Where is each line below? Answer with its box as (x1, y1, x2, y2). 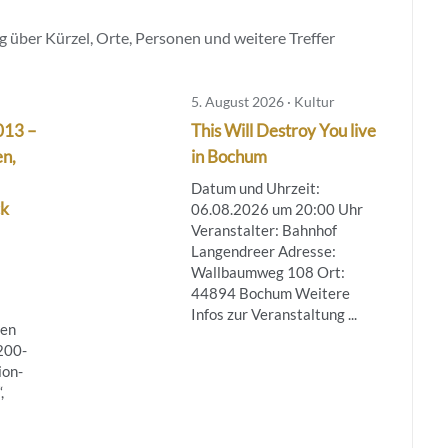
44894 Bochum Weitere (190, 283, 350, 302)
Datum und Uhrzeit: (190, 178, 320, 197)
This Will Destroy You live (190, 119, 376, 141)
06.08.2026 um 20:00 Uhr (190, 199, 363, 218)
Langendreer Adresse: (190, 241, 336, 260)
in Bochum (190, 145, 267, 167)
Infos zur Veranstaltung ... (190, 304, 357, 323)
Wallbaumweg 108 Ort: (190, 262, 345, 281)
